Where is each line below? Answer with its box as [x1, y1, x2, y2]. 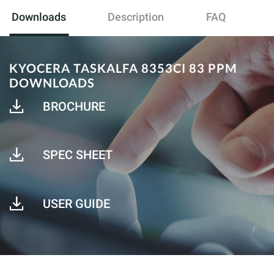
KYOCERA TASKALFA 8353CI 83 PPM [9, 61, 237, 75]
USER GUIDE [43, 196, 110, 211]
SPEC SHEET [43, 147, 113, 162]
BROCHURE [43, 99, 105, 114]
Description [108, 10, 165, 23]
